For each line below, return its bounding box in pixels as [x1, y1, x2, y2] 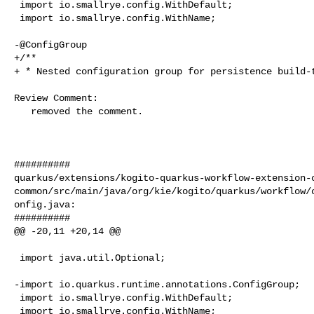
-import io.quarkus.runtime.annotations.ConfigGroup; [14, 278, 300, 290]
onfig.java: [14, 198, 76, 210]
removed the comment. [14, 105, 31, 117]
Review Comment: [14, 92, 98, 104]
